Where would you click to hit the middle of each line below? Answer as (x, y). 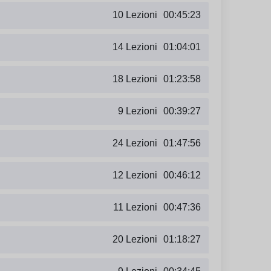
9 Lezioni (138, 111)
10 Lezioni (135, 15)
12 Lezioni (135, 175)
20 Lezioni (135, 240)
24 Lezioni (135, 143)
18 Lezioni (135, 79)
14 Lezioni (135, 47)
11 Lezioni (135, 207)
